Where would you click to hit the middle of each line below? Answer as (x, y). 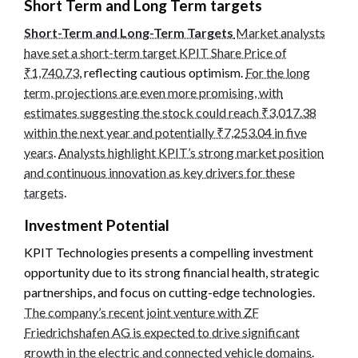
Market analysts (279, 32)
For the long (278, 72)
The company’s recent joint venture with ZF (141, 312)
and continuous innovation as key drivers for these (159, 172)
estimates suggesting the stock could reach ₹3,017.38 (170, 112)
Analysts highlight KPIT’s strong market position (191, 152)
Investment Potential (97, 225)
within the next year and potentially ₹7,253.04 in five (165, 132)
